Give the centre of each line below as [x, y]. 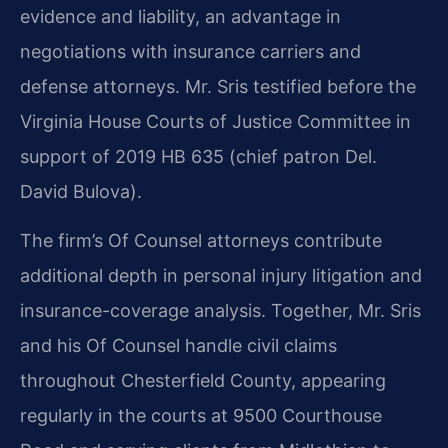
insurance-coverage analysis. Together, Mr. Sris [220, 310]
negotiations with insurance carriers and [190, 51]
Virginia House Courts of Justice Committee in [215, 121]
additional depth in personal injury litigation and [221, 275]
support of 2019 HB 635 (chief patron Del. [198, 156]
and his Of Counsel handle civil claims [178, 345]
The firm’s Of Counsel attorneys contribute [201, 240]
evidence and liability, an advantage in [180, 16]
